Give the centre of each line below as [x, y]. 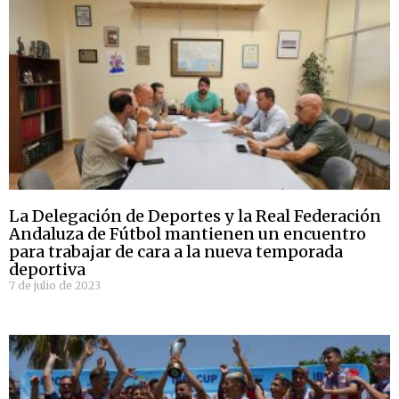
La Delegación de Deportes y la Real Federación [195, 216]
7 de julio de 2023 [55, 286]
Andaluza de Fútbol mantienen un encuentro [187, 234]
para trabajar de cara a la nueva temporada [176, 252]
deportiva [47, 270]
